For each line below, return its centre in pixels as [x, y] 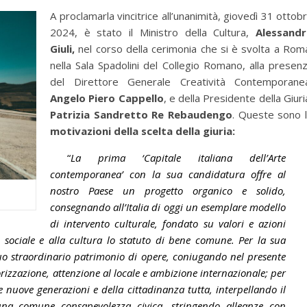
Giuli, [64, 49]
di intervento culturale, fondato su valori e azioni [168, 224]
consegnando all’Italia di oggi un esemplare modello [168, 207]
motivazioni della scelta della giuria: [143, 131]
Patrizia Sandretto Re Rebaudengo [141, 115]
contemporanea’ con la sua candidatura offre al [168, 174]
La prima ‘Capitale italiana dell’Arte [178, 158]
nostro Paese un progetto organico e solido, [168, 191]
